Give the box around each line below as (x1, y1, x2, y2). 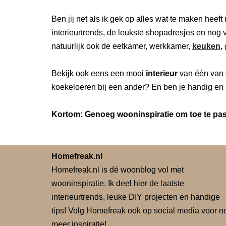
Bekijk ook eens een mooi (51, 69, 146, 78)
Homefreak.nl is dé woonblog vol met (51, 165, 184, 174)
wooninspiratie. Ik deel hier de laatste (51, 179, 184, 188)
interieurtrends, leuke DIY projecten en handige (51, 193, 220, 201)
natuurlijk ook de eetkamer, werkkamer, (51, 42, 192, 50)
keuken (192, 42, 220, 50)
